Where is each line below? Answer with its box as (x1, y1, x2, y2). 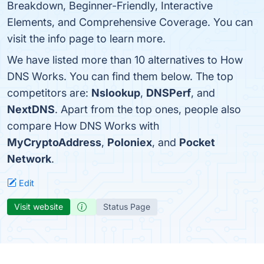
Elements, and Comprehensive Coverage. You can (7, 16, 253, 28)
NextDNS (7, 103, 55, 115)
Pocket (179, 136, 215, 148)
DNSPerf (146, 87, 191, 99)
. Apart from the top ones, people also (55, 103, 241, 115)
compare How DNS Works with (7, 120, 159, 132)
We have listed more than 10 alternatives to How (7, 54, 243, 66)
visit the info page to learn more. (7, 32, 166, 45)
